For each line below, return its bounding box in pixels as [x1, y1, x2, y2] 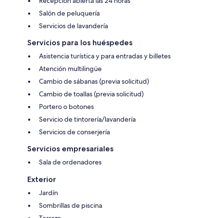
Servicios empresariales [27, 144, 113, 154]
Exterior [27, 175, 56, 184]
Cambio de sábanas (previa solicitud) [39, 77, 149, 86]
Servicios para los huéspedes [27, 38, 132, 48]
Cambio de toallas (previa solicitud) [39, 90, 144, 99]
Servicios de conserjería [39, 127, 110, 137]
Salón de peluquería [39, 9, 100, 18]
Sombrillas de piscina [39, 201, 102, 210]
